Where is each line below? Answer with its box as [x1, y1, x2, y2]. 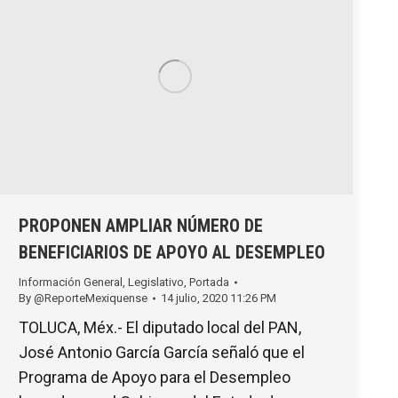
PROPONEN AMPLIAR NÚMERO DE [19, 215, 263, 237]
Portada [189, 275, 229, 290]
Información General [19, 275, 123, 290]
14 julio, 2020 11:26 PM [161, 291, 276, 306]
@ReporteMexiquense [34, 291, 147, 306]
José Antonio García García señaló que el [19, 343, 305, 362]
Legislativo [128, 275, 184, 290]
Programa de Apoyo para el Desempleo [19, 368, 291, 387]
